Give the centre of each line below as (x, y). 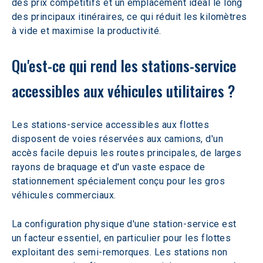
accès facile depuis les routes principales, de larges (128, 153)
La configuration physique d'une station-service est (125, 224)
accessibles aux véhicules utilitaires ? (124, 91)
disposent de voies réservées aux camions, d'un (119, 139)
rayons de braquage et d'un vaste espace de (110, 167)
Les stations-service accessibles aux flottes (112, 125)
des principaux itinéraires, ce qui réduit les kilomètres (131, 17)
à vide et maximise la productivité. (87, 31)
